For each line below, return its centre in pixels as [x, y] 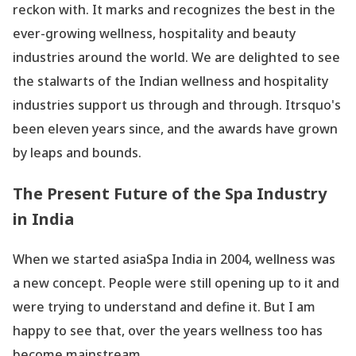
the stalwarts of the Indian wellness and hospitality [170, 81]
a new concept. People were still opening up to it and [176, 282]
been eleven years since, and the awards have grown [175, 129]
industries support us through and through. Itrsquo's [177, 105]
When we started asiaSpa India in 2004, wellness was [174, 259]
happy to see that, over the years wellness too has [168, 330]
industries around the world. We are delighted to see [176, 58]
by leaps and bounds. [77, 153]
